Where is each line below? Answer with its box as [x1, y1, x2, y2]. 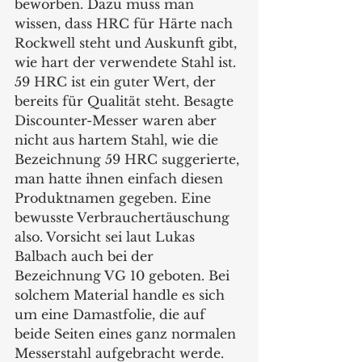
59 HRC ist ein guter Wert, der [15, 74, 220, 90]
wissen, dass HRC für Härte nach [15, 15, 237, 32]
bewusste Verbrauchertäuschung [15, 209, 234, 226]
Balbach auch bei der [15, 248, 158, 265]
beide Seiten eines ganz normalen [15, 326, 240, 343]
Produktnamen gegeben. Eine [15, 190, 215, 207]
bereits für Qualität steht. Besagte [15, 93, 238, 110]
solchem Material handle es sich [15, 287, 229, 304]
